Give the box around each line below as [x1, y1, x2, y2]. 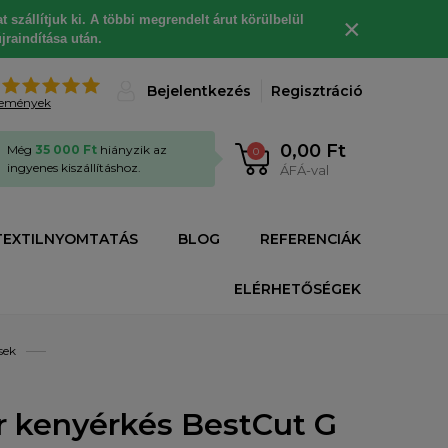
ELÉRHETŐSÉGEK [234, 280, 361, 298]
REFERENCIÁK [260, 230, 361, 248]
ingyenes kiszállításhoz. [7, 160, 141, 175]
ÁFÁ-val [280, 162, 329, 178]
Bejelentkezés [147, 82, 251, 100]
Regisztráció [271, 82, 363, 100]
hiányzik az [97, 142, 167, 157]
